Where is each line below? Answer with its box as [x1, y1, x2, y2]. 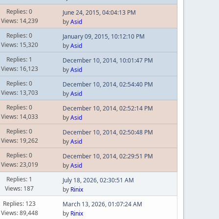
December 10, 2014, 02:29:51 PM [62, 152, 153, 160]
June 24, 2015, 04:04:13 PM [62, 8, 136, 17]
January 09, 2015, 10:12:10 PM [62, 32, 145, 41]
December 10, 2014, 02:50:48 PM [62, 128, 153, 136]
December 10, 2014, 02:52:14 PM [62, 104, 153, 112]
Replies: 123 [3, 199, 36, 208]
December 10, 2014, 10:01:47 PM [62, 56, 153, 65]
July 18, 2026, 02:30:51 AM [62, 175, 134, 184]
